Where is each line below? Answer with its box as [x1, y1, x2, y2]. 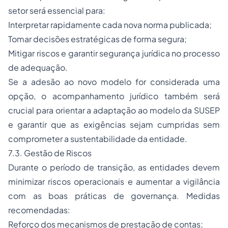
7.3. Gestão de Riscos [8, 148, 92, 159]
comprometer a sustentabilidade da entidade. [8, 133, 187, 145]
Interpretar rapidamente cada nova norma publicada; [8, 19, 212, 31]
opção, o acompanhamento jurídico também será [8, 91, 220, 102]
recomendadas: [8, 205, 70, 216]
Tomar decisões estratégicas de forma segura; [8, 34, 187, 45]
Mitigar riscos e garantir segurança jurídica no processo [8, 48, 220, 59]
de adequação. [8, 62, 68, 73]
